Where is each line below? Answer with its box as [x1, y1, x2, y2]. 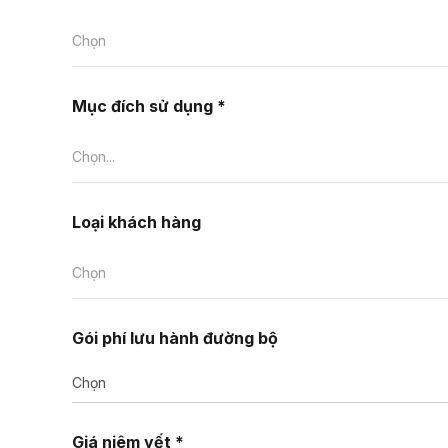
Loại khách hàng [72, 212, 201, 232]
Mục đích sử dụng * [72, 96, 226, 116]
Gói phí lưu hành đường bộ [72, 328, 278, 348]
